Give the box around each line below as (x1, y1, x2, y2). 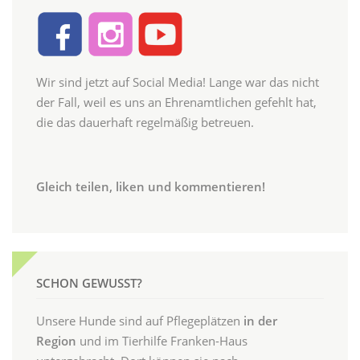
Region (36, 333, 76, 350)
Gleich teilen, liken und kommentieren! (36, 178, 265, 195)
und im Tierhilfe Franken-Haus (76, 333, 247, 350)
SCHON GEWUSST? (36, 274, 142, 291)
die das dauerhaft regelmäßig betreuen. (36, 114, 254, 131)
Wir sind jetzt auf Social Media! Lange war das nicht (36, 74, 319, 91)
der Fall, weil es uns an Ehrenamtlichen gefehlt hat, (36, 94, 317, 111)
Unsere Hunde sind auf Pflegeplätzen (36, 313, 243, 329)
